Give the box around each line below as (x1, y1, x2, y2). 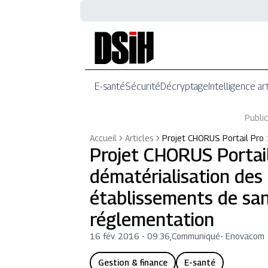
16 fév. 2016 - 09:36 (90, 231, 170, 241)
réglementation (90, 209, 215, 230)
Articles (125, 133, 154, 143)
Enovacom (226, 231, 265, 241)
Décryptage (160, 81, 209, 92)
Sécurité (125, 81, 161, 92)
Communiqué (172, 231, 221, 241)
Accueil (90, 133, 117, 143)
